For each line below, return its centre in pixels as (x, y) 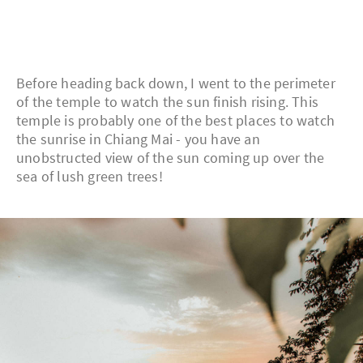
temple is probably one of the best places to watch (176, 120)
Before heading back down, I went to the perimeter (176, 83)
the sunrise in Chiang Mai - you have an (138, 139)
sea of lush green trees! (90, 176)
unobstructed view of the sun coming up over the (171, 157)
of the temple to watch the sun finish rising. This (168, 101)
